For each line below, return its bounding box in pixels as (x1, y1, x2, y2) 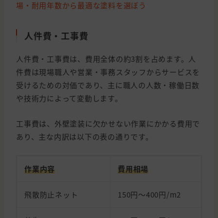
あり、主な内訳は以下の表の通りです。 (16, 131, 153, 142)
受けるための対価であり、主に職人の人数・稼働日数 (16, 80, 200, 91)
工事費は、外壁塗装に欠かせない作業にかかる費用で (16, 118, 200, 129)
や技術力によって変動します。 (16, 93, 123, 104)
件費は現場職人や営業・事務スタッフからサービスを (16, 67, 200, 77)
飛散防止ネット (24, 189, 78, 200)
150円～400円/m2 (118, 189, 181, 200)
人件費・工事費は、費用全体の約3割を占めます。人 (16, 54, 196, 64)
